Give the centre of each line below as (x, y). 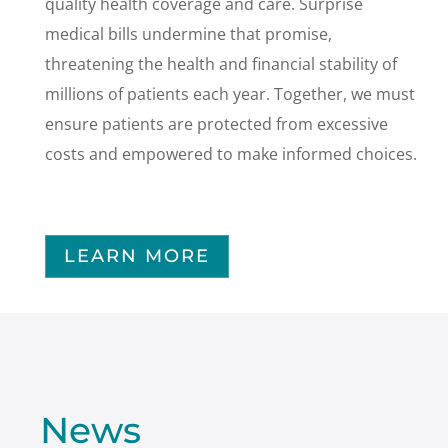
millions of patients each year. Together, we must (229, 93)
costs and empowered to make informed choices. (230, 153)
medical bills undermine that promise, (188, 33)
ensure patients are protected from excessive (216, 123)
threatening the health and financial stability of (220, 63)
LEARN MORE (136, 256)
